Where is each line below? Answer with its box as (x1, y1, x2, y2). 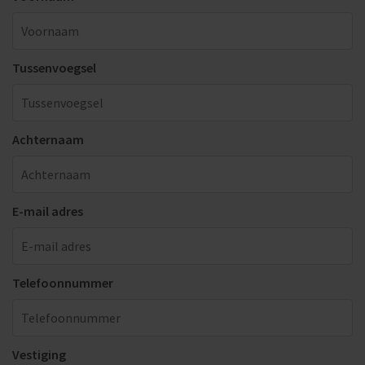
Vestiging (12, 346, 66, 363)
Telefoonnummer (12, 275, 113, 292)
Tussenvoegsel (12, 59, 96, 77)
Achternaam (12, 131, 84, 148)
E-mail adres (12, 203, 83, 220)
